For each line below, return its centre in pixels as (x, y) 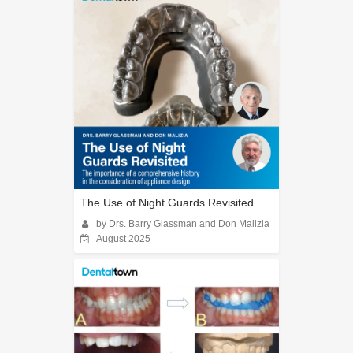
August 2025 (123, 238)
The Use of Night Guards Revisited (167, 202)
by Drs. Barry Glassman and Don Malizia (183, 223)
